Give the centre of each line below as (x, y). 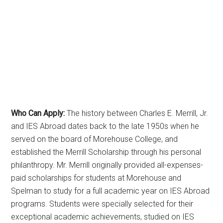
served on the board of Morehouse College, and (95, 139)
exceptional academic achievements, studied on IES (103, 217)
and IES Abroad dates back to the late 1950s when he (105, 126)
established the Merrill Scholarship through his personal (106, 152)
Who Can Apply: (38, 113)
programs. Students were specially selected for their (102, 204)
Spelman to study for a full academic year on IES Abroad (111, 191)
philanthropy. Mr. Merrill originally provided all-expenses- (107, 165)
